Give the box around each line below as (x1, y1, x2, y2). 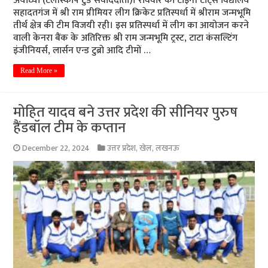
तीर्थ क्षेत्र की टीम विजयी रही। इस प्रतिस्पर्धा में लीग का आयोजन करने (13, 17, 249, 34)
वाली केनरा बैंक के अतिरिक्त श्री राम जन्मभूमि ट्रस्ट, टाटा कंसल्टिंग (13, 30, 238, 47)
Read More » (20, 66, 58, 75)
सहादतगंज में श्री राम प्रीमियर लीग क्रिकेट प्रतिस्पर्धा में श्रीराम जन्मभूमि (13, 5, 251, 22)
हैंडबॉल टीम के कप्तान (13, 116, 126, 141)
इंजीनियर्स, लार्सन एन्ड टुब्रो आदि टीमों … (13, 42, 151, 59)
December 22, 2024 (22, 142, 90, 156)
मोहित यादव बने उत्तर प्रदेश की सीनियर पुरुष (13, 100, 238, 125)
